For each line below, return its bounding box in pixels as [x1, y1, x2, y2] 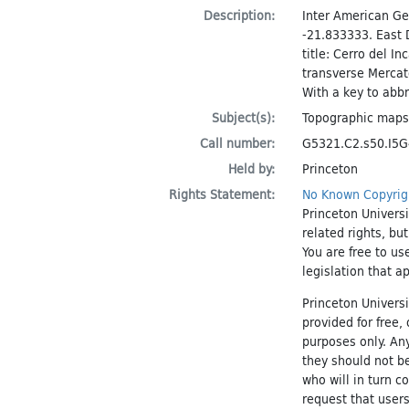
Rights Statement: [168, 184, 275, 204]
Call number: [199, 133, 275, 152]
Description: [203, 5, 275, 25]
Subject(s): [211, 108, 275, 127]
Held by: [227, 159, 275, 178]
